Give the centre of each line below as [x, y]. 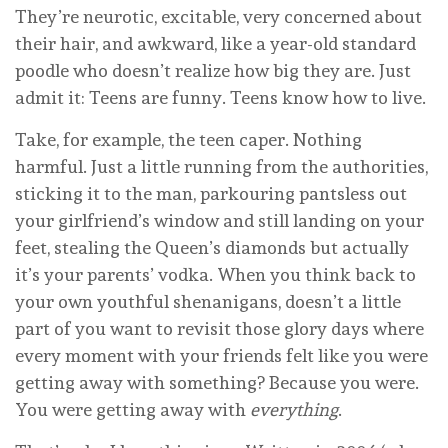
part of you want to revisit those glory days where [219, 328]
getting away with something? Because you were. [217, 382]
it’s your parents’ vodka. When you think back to [215, 274]
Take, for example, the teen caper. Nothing [188, 139]
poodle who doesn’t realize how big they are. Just [213, 70]
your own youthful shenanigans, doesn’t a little [208, 301]
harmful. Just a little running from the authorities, [221, 166]
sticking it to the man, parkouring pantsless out [211, 193]
